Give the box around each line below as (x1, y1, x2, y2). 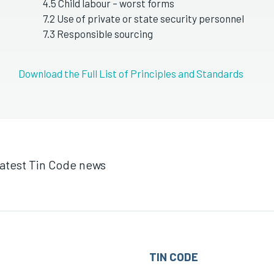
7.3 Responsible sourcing (43, 28, 153, 40)
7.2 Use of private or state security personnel (43, 12, 244, 24)
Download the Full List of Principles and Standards (18, 67, 243, 80)
